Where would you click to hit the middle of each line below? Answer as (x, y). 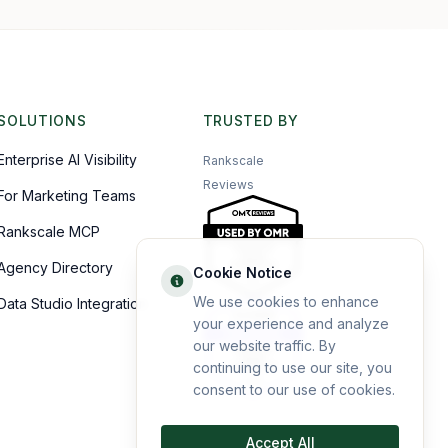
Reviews (228, 184)
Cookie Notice (243, 272)
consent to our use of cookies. (294, 389)
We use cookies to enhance (286, 301)
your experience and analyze (291, 323)
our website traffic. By (264, 345)
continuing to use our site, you (292, 367)
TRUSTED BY (250, 120)
